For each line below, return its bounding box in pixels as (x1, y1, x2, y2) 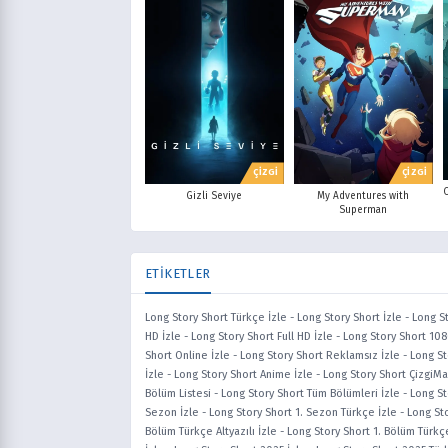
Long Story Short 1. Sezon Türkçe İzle (209, 406, 397, 420)
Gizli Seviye (186, 190, 243, 203)
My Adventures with (317, 190, 410, 203)
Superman (339, 204, 388, 217)
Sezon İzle (145, 406, 199, 420)
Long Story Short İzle (297, 311, 402, 325)
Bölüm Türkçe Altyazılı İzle (145, 425, 277, 439)
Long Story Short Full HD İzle (191, 330, 333, 344)
